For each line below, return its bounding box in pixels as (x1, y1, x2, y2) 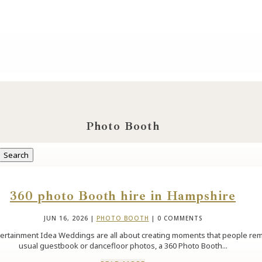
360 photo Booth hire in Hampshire (10, 187, 236, 204)
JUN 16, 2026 (43, 213, 88, 222)
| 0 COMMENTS (149, 213, 202, 222)
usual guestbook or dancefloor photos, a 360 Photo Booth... (18, 240, 227, 251)
